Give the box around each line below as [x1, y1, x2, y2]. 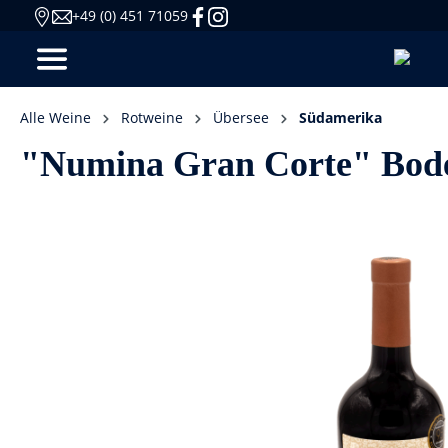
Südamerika [299, 108, 382, 127]
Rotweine [121, 108, 183, 127]
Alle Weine [20, 108, 91, 127]
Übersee [213, 108, 269, 127]
